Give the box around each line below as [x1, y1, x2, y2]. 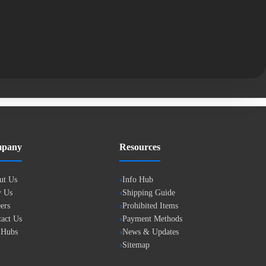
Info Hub [122, 175, 153, 184]
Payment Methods [122, 214, 182, 223]
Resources [119, 142, 160, 152]
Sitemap [122, 240, 150, 249]
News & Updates [122, 227, 179, 236]
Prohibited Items [122, 201, 178, 210]
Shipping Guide [122, 188, 175, 197]
